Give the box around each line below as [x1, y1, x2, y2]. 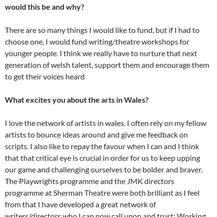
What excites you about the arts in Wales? [5, 94, 149, 104]
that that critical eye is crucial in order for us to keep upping [5, 153, 200, 162]
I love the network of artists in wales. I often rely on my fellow [5, 118, 206, 127]
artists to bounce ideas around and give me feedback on [5, 129, 188, 139]
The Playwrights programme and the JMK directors [5, 176, 174, 186]
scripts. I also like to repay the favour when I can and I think [5, 141, 199, 151]
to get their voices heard [5, 71, 85, 81]
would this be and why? [5, 1, 84, 11]
